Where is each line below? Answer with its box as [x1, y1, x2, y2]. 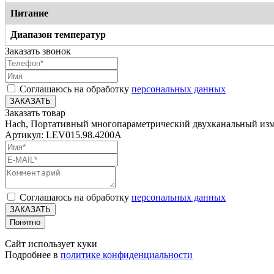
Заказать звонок [5, 45, 71, 56]
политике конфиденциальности [61, 249, 193, 260]
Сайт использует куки [5, 238, 97, 249]
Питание [10, 7, 48, 18]
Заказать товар [5, 107, 65, 118]
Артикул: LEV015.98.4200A [5, 129, 122, 140]
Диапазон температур [10, 29, 106, 40]
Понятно [10, 217, 40, 227]
